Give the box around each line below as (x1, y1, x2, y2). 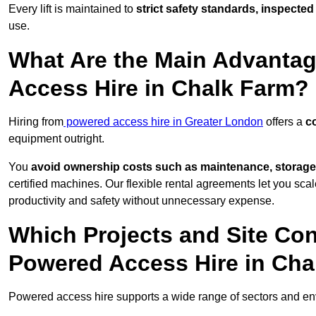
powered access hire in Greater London (63, 116, 263, 128)
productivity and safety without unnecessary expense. (8, 195, 274, 207)
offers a (263, 116, 305, 128)
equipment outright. (8, 133, 104, 145)
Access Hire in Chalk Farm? (8, 75, 309, 102)
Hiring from (8, 116, 63, 128)
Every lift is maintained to (8, 3, 136, 16)
